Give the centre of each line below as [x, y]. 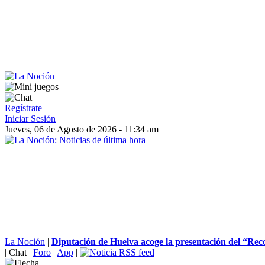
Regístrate [23, 108]
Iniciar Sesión [30, 119]
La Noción [25, 242]
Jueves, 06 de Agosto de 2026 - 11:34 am [82, 129]
